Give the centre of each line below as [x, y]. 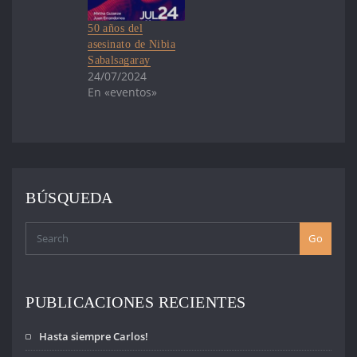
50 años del [116, 28]
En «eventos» [123, 92]
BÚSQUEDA [69, 198]
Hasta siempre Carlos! [94, 336]
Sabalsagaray [119, 60]
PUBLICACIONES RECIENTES [136, 303]
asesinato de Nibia [132, 44]
